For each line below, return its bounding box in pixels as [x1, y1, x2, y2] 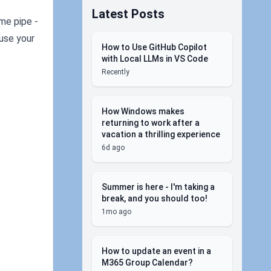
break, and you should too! [102, 193, 207, 203]
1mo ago [102, 207, 131, 216]
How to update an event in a [102, 246, 211, 256]
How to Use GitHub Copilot [102, 42, 207, 52]
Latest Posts [92, 6, 165, 21]
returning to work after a [102, 117, 200, 128]
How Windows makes [102, 106, 184, 116]
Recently [102, 67, 129, 76]
